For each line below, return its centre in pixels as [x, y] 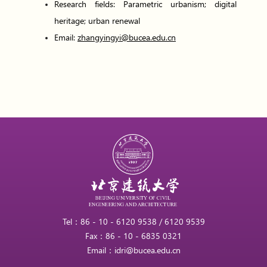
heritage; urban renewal [97, 20]
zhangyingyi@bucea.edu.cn [127, 37]
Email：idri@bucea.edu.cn [133, 250]
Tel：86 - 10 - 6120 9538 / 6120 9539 [133, 221]
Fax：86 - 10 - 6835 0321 [133, 235]
